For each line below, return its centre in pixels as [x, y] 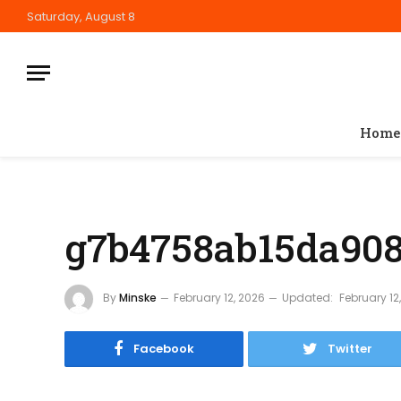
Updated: [307, 298]
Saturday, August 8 [81, 16]
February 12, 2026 [219, 298]
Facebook [164, 349]
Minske [138, 298]
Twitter [350, 349]
